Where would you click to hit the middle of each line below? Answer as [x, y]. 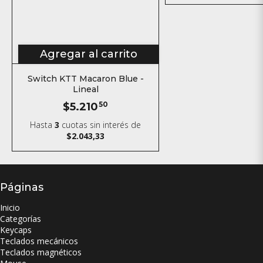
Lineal [85, 89]
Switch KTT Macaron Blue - [85, 78]
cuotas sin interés [95, 124]
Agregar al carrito [88, 54]
